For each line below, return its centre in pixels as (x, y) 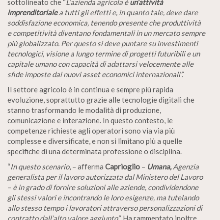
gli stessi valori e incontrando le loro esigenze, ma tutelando (103, 197)
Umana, (160, 166)
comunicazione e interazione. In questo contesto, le (90, 120)
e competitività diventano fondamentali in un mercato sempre (106, 33)
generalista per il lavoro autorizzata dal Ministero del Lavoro (105, 177)
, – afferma (87, 166)
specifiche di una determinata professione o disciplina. (95, 151)
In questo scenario (40, 166)
